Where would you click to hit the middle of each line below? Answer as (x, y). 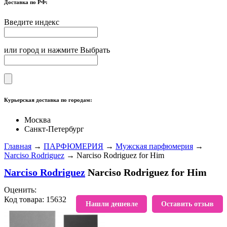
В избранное (97, 200)
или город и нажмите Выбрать (57, 50)
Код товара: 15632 (35, 199)
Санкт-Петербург (54, 129)
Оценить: (20, 190)
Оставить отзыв (187, 204)
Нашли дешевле (111, 204)
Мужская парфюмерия (154, 146)
